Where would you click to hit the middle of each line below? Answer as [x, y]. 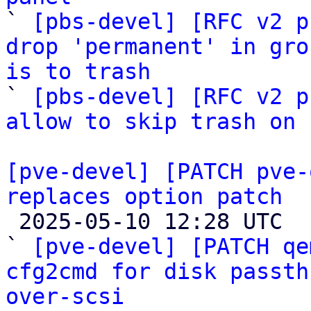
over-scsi [65, 296]
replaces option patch [144, 196]
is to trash [78, 72]
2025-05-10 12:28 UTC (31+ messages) [12, 221]
